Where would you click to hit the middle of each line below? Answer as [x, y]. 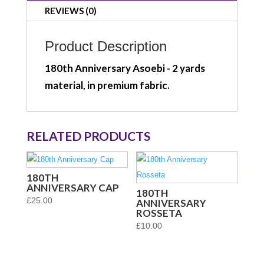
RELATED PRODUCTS [88, 136]
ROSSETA [159, 213]
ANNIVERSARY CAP [72, 188]
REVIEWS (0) [70, 10]
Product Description [105, 46]
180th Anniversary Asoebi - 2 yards [125, 68]
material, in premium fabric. [107, 85]
